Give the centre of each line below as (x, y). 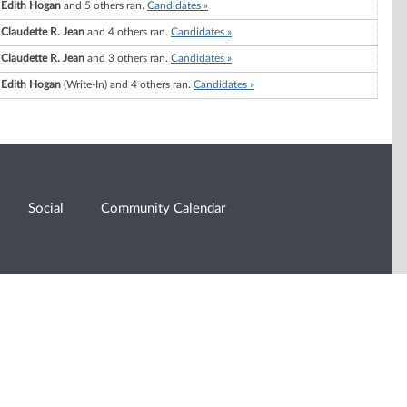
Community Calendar (164, 208)
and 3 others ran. (128, 59)
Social (46, 208)
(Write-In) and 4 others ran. (127, 85)
